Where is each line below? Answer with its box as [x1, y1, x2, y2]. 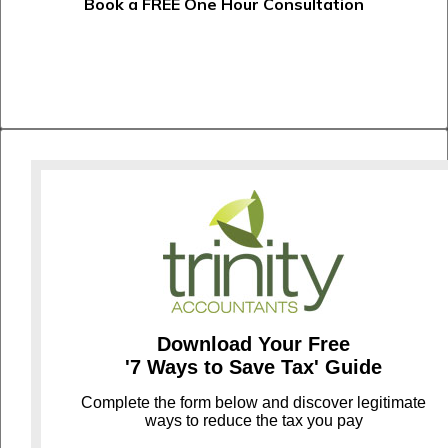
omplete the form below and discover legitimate [93, 394, 426, 412]
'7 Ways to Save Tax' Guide [125, 356, 382, 379]
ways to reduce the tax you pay [144, 412, 363, 430]
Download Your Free [157, 333, 350, 356]
